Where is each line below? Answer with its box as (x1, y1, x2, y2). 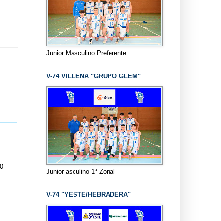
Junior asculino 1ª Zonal (46, 167, 115, 175)
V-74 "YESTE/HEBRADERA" (46, 190, 131, 198)
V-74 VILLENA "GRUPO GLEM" (46, 72, 141, 80)
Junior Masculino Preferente (46, 49, 126, 57)
